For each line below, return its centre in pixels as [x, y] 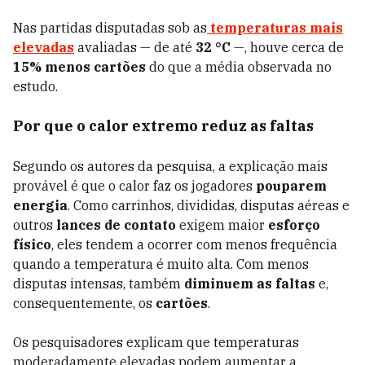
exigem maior [222, 225]
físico [32, 244]
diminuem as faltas [250, 284]
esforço [294, 225]
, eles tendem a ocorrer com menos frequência [194, 244]
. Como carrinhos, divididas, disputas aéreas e [209, 205]
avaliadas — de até [135, 47]
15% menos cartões [79, 67]
